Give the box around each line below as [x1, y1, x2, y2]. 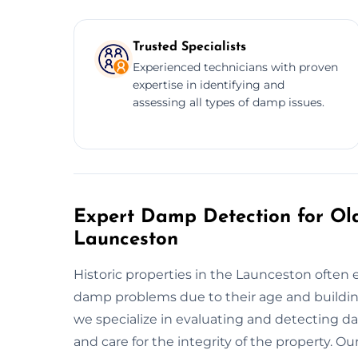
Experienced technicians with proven [133, 59, 338, 74]
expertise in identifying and [133, 77, 284, 92]
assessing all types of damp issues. [133, 94, 324, 109]
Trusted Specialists [133, 40, 246, 54]
